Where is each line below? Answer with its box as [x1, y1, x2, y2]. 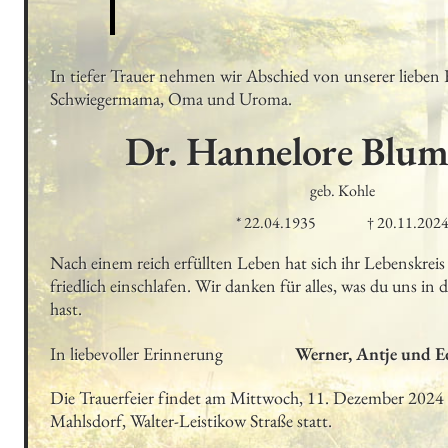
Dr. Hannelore [124, 125, 353, 178]
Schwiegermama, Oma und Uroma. [50, 86, 293, 110]
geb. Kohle [309, 180, 375, 202]
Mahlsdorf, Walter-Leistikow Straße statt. [50, 409, 333, 433]
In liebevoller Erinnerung [50, 341, 224, 365]
